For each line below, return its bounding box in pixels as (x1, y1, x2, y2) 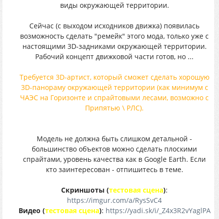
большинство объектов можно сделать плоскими (32, 144, 197, 153)
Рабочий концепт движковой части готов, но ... (35, 52, 194, 61)
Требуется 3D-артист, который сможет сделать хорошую (19, 72, 210, 82)
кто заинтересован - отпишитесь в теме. (45, 165, 183, 174)
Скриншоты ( (61, 185, 109, 195)
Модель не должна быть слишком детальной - (37, 134, 192, 143)
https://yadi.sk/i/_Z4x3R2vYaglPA (105, 206, 211, 215)
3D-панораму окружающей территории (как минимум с (21, 83, 208, 92)
